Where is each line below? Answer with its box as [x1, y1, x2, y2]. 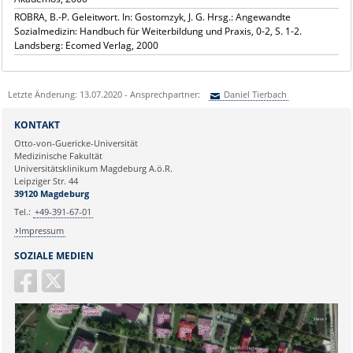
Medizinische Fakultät [13, 149, 102, 162]
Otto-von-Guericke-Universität [13, 136, 138, 149]
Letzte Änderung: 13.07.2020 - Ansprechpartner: [7, 87, 200, 100]
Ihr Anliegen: [10, 166, 66, 180]
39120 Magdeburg [13, 187, 89, 199]
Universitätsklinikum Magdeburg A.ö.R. [13, 162, 173, 174]
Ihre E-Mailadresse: [10, 131, 96, 145]
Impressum [19, 224, 65, 236]
